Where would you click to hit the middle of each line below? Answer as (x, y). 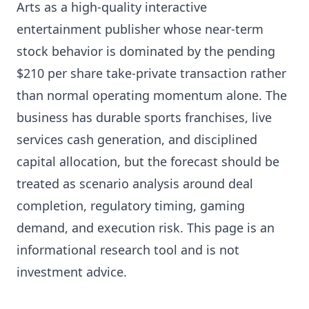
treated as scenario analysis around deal (135, 183)
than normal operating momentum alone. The (152, 95)
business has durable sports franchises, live (144, 117)
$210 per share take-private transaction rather (151, 73)
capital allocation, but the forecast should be (148, 161)
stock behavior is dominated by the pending (146, 51)
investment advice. (72, 272)
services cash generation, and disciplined (137, 139)
